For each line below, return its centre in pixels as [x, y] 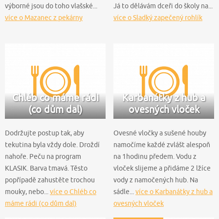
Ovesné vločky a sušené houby [160, 133]
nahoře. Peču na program [43, 156]
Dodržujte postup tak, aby [44, 133]
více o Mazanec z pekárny [44, 17]
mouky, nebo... [27, 191]
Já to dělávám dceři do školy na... [163, 6]
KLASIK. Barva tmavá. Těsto [46, 168]
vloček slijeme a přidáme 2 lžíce [162, 168]
